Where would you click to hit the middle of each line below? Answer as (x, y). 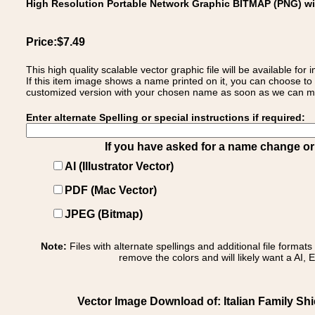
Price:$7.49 (56, 42)
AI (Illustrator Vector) (119, 166)
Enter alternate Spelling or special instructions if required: (166, 117)
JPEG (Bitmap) (104, 214)
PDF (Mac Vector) (111, 190)
